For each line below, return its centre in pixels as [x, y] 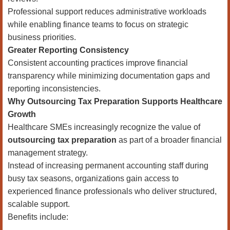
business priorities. [42, 37]
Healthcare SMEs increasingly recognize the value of [104, 127]
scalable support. [39, 204]
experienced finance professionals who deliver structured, [112, 191]
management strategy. [48, 153]
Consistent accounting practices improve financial [98, 63]
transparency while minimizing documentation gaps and [109, 76]
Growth [22, 114]
